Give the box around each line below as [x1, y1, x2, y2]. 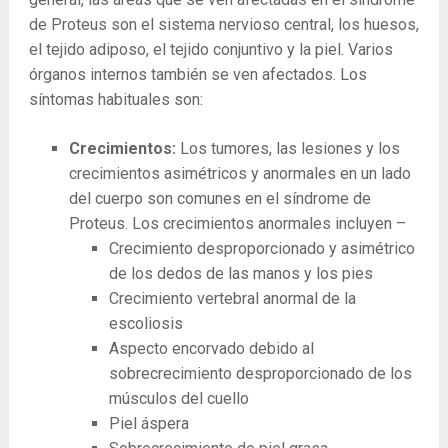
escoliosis [108, 314, 183, 333]
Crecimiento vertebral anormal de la [108, 289, 356, 308]
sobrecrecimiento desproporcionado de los [108, 364, 412, 383]
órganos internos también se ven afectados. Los [28, 65, 367, 84]
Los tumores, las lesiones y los [179, 139, 400, 158]
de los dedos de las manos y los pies [108, 264, 373, 283]
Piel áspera [108, 414, 189, 433]
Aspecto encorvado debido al [108, 339, 314, 358]
